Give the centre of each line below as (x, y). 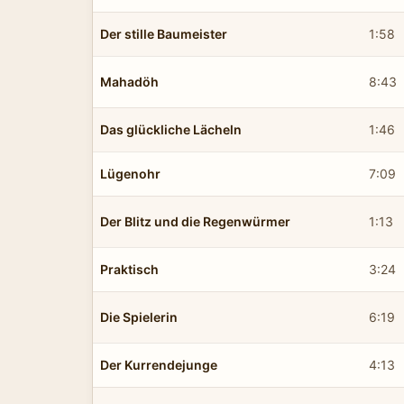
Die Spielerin (139, 317)
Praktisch (129, 269)
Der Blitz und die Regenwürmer (195, 221)
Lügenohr (130, 173)
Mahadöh (129, 81)
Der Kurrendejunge (159, 364)
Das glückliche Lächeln (171, 129)
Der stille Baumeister (164, 33)
